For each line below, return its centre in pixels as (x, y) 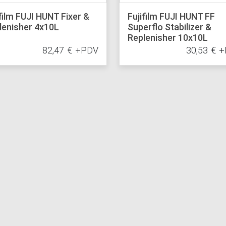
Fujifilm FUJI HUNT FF (171, 17)
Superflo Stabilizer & (169, 27)
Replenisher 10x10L (167, 38)
